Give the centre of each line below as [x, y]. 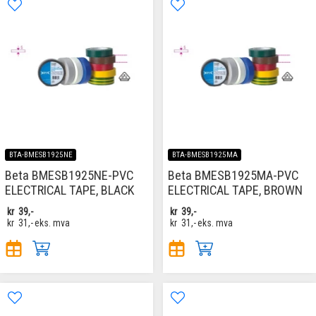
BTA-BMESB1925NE [41, 155]
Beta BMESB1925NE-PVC [69, 176]
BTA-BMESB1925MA [205, 155]
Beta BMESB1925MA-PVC [233, 176]
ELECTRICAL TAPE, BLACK [69, 190]
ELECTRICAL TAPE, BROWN [235, 190]
